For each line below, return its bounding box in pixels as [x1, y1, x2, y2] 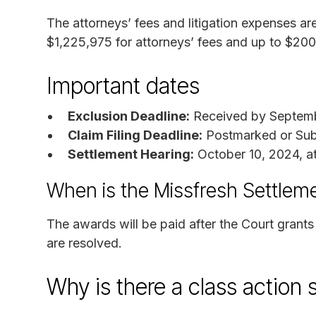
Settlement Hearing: [68, 146, 194, 162]
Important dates [47, 71, 200, 99]
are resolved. [47, 235, 122, 250]
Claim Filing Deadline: [68, 127, 202, 142]
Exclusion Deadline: [68, 108, 190, 123]
